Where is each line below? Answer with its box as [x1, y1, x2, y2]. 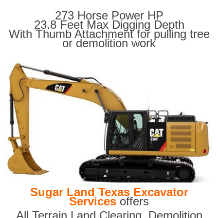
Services [69, 194, 116, 208]
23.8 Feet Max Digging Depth [34, 18, 184, 32]
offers [116, 194, 149, 208]
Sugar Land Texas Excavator [30, 185, 188, 199]
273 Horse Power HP [54, 9, 163, 22]
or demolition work [62, 36, 156, 50]
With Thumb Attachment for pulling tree [8, 27, 210, 41]
